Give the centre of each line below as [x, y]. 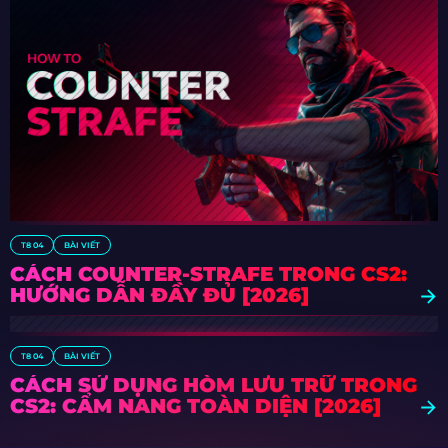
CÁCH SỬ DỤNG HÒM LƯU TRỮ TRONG [213, 385]
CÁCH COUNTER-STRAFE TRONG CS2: [208, 274]
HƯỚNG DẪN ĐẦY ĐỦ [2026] [159, 295]
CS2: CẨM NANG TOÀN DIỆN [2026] [195, 406]
